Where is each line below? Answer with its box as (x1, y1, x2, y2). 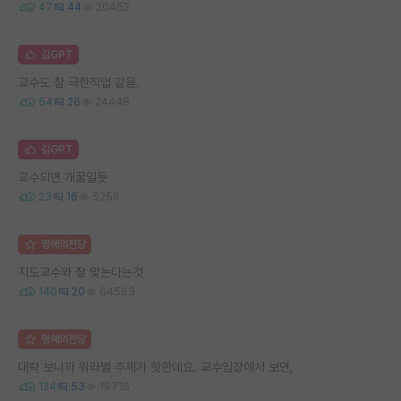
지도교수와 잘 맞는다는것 (18, 264, 143, 279)
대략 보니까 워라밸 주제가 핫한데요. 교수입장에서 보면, (18, 359, 294, 374)
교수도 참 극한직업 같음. (18, 74, 140, 90)
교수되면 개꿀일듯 (18, 169, 107, 184)
